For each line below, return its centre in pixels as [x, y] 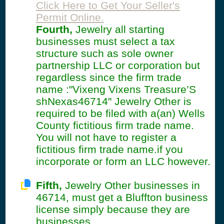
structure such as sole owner [104, 53]
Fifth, [49, 185]
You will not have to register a [106, 137]
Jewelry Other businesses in [131, 185]
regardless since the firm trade [108, 77]
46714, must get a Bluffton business [122, 197]
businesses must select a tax [105, 41]
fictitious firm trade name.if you [109, 149]
